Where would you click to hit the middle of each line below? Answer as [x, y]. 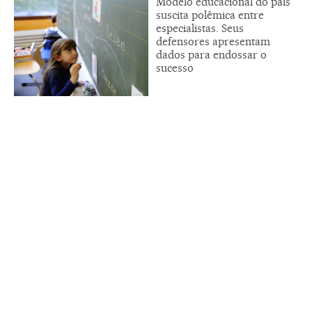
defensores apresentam [213, 41]
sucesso [175, 68]
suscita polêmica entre [210, 15]
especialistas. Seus [200, 28]
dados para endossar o [211, 54]
